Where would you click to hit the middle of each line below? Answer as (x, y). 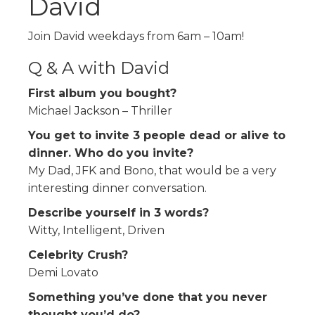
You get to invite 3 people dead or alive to (157, 135)
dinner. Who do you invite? (111, 153)
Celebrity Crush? (78, 255)
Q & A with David (99, 67)
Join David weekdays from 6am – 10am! (136, 36)
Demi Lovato (63, 272)
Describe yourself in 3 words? (118, 212)
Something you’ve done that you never (148, 297)
